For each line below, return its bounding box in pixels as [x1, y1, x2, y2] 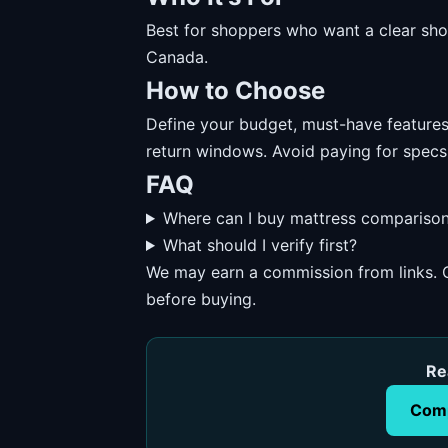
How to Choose [146, 76, 325, 105]
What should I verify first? [162, 235, 357, 255]
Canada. [146, 47, 208, 67]
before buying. [146, 289, 256, 309]
